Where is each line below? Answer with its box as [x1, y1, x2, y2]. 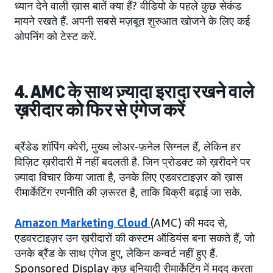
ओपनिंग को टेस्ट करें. [15, 29, 96, 43]
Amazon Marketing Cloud [15, 216, 151, 230]
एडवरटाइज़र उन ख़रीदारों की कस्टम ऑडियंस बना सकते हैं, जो [15, 231, 255, 245]
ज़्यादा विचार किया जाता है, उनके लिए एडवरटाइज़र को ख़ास [15, 170, 243, 184]
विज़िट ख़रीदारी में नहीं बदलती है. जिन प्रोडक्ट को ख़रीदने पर [15, 155, 250, 169]
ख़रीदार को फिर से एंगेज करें [15, 99, 185, 122]
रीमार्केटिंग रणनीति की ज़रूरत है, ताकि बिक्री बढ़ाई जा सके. [15, 185, 242, 199]
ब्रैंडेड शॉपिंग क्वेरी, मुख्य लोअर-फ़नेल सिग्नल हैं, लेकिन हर [15, 140, 241, 154]
